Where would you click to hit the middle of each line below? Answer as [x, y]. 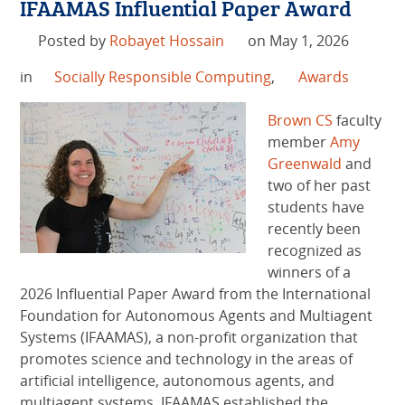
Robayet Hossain [166, 41]
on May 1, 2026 [298, 41]
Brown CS [301, 121]
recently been [315, 229]
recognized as [315, 251]
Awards [323, 77]
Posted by [73, 41]
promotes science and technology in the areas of [187, 359]
